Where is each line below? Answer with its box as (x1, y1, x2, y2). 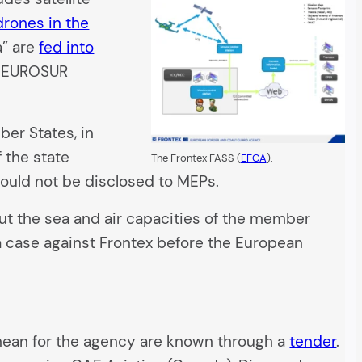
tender (289, 331, 337, 352)
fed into (39, 37, 95, 58)
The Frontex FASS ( (150, 151, 241, 166)
